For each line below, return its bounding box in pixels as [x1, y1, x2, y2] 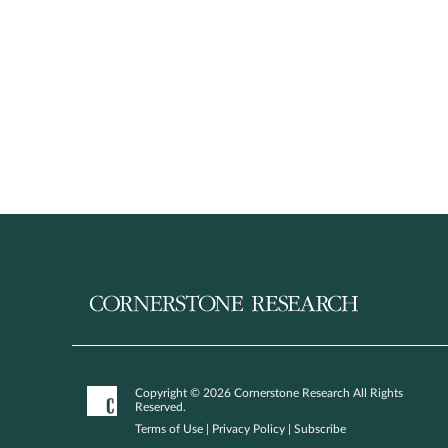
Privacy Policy [212, 423, 285, 435]
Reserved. [135, 401, 186, 413]
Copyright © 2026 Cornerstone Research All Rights [135, 387, 403, 399]
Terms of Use [135, 423, 203, 435]
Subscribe [294, 423, 346, 435]
